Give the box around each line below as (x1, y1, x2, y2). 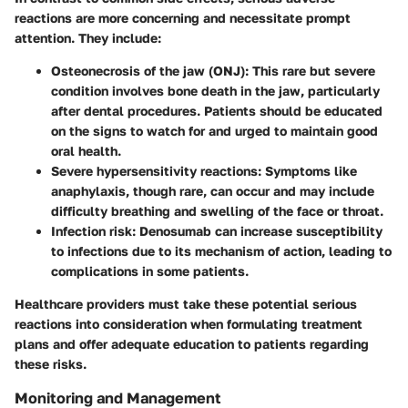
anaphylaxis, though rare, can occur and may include (51, 183, 374, 199)
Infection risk (51, 223, 132, 240)
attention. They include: (15, 30, 161, 46)
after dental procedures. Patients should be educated (51, 103, 382, 119)
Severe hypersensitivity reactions (51, 163, 258, 179)
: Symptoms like (258, 163, 357, 179)
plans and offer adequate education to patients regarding (15, 336, 369, 352)
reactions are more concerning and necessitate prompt (15, 10, 351, 26)
